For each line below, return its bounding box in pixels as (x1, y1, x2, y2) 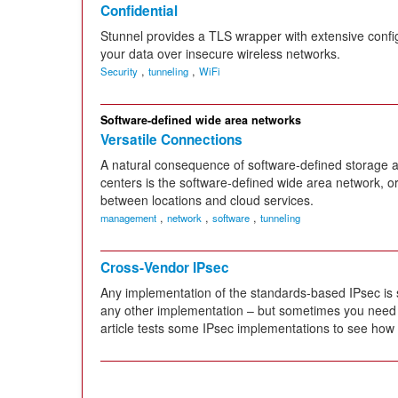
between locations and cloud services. (100, 190, 314, 209)
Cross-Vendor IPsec (100, 257, 229, 277)
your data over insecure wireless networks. (100, 44, 340, 62)
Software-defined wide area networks (100, 111, 301, 128)
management (100, 210, 156, 225)
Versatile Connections (100, 129, 243, 149)
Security (100, 63, 138, 78)
